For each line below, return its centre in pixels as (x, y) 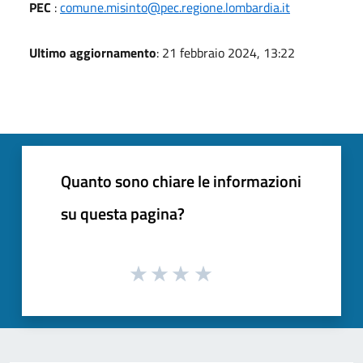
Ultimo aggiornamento (93, 52)
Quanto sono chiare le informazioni (181, 181)
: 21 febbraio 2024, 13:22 (226, 52)
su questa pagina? (123, 213)
